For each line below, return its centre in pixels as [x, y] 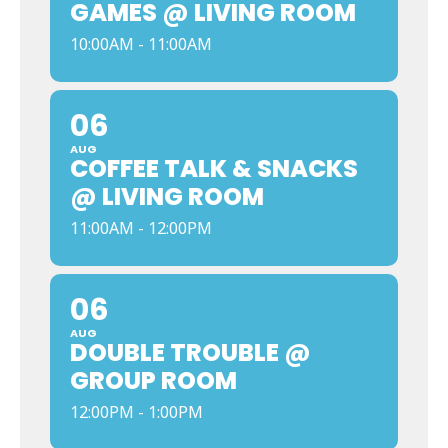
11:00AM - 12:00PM [141, 228]
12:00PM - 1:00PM [136, 412]
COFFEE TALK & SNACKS [214, 168]
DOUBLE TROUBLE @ [190, 352]
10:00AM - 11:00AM [141, 44]
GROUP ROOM [153, 380]
